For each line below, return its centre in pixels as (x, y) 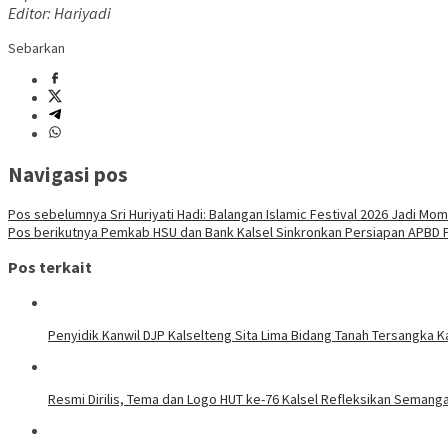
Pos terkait (50, 267)
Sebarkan (36, 48)
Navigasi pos (68, 174)
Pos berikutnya (53, 231)
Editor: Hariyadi (59, 13)
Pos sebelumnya (57, 213)
